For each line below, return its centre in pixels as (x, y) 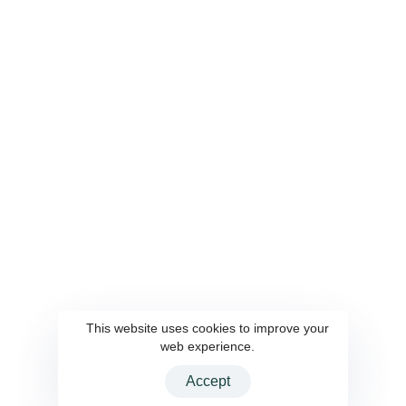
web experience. (208, 346)
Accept (208, 381)
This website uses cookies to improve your (208, 328)
